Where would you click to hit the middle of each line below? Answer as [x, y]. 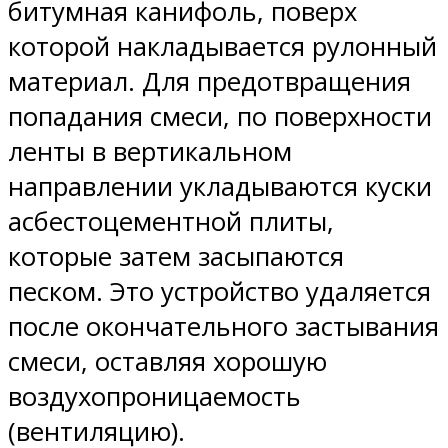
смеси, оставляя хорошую [167, 361]
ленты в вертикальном [150, 151]
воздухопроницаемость [154, 396]
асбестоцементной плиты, [171, 221]
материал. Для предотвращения [209, 81]
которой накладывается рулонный [222, 46]
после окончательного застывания [223, 326]
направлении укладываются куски [220, 186]
